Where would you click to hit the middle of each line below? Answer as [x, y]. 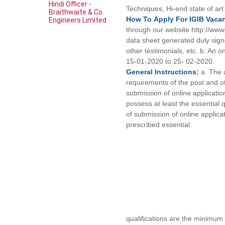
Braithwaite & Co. [76, 12]
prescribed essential [158, 125]
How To [140, 19]
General [141, 72]
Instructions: [177, 72]
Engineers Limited [78, 20]
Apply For [172, 19]
